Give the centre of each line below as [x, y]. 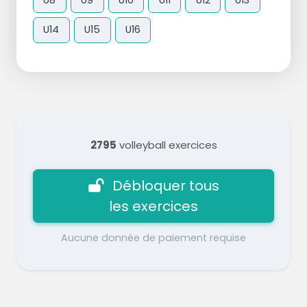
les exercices [153, 206]
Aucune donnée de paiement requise [153, 237]
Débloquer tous [165, 185]
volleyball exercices [167, 145]
